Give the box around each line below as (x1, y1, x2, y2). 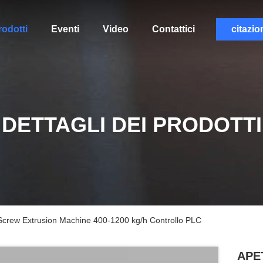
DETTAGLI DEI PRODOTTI (1, 113, 262, 137)
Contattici (151, 24, 195, 34)
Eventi (50, 24, 79, 34)
